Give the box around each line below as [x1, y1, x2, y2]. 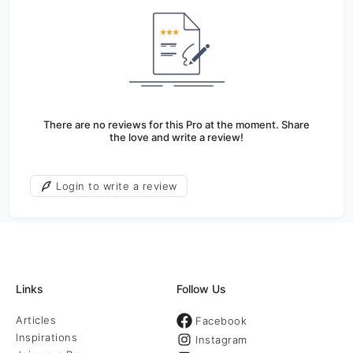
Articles [16, 314, 56, 326]
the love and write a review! [110, 131, 243, 143]
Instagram [195, 333, 247, 346]
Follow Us [176, 282, 226, 295]
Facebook [195, 314, 247, 327]
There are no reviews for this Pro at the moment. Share [43, 118, 310, 131]
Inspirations [16, 331, 77, 344]
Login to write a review [56, 180, 177, 192]
